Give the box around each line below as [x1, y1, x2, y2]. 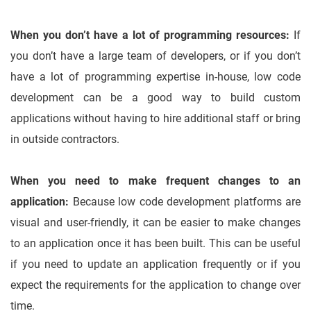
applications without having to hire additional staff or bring [10, 112, 301, 126]
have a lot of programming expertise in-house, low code [10, 70, 301, 84]
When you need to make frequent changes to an [10, 174, 301, 188]
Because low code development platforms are [69, 195, 301, 209]
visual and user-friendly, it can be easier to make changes [10, 216, 301, 230]
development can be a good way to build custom [10, 91, 301, 105]
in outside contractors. [10, 133, 119, 146]
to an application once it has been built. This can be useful [10, 237, 301, 251]
